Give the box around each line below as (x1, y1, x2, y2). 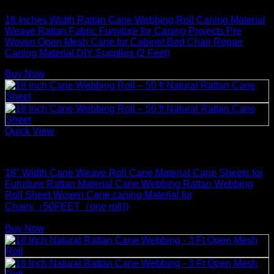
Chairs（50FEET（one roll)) (5, 201, 128, 212)
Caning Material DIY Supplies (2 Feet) (5, 47, 170, 58)
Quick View (5, 125, 54, 136)
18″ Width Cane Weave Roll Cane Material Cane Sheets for (5, 167, 263, 178)
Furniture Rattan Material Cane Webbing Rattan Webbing (5, 178, 253, 189)
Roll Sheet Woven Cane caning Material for (5, 189, 193, 200)
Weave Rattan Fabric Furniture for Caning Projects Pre (5, 25, 242, 36)
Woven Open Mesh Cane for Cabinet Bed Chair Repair (5, 36, 243, 47)
